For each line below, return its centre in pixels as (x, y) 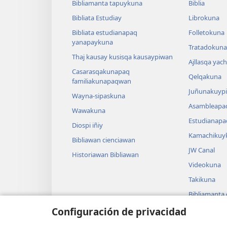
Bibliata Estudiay (97, 18)
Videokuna (204, 165)
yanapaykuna (92, 42)
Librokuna (204, 18)
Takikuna (202, 179)
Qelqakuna (205, 77)
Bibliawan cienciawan (104, 140)
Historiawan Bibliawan (105, 155)
